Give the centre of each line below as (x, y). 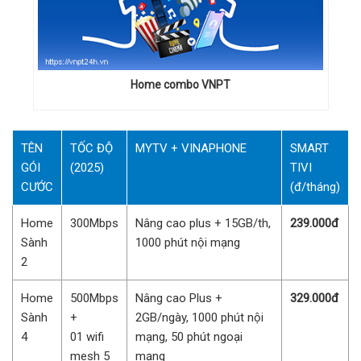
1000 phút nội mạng (188, 243)
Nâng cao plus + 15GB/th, (203, 224)
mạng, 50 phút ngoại (189, 337)
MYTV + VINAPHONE (191, 149)
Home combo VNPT (180, 85)
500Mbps (94, 299)
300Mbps (94, 224)
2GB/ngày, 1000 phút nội (199, 318)
